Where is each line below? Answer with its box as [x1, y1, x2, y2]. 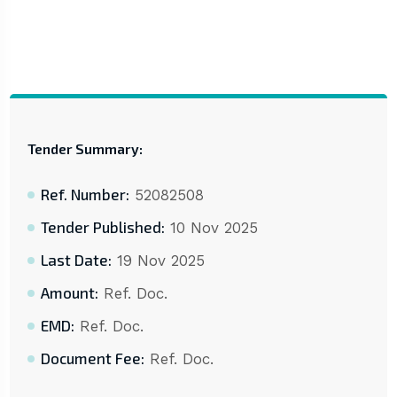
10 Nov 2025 [164, 219, 258, 237]
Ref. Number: [40, 185, 129, 204]
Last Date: [40, 251, 112, 269]
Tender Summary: [27, 140, 143, 158]
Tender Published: [40, 218, 165, 237]
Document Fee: [40, 349, 144, 368]
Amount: [40, 284, 98, 302]
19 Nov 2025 [111, 252, 205, 270]
